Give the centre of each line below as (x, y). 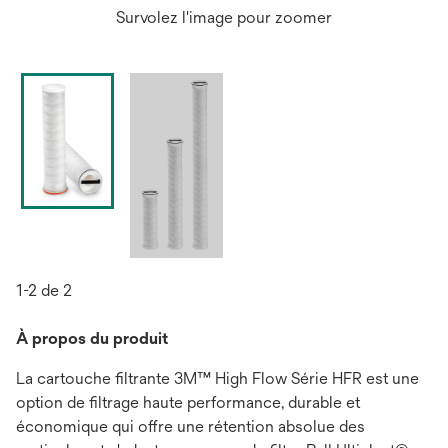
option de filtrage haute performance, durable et (188, 403)
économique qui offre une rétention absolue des (190, 427)
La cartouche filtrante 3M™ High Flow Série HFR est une (217, 379)
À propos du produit (92, 339)
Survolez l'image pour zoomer (224, 17)
